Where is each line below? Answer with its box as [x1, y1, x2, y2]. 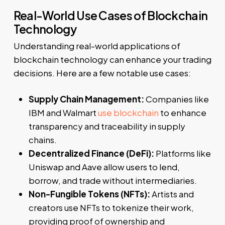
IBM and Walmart [28, 107, 98, 119]
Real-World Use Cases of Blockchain [13, 8, 208, 23]
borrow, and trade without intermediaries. [28, 175, 197, 186]
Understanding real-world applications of [13, 40, 180, 51]
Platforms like [154, 148, 211, 159]
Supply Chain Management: [28, 93, 144, 105]
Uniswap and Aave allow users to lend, [28, 161, 180, 173]
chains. [28, 134, 57, 146]
